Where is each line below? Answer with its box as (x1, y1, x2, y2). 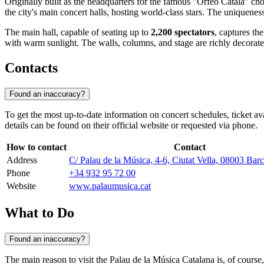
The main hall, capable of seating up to (5, 27, 151, 38)
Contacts (5, 60, 58, 76)
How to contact (6, 142, 67, 153)
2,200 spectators (151, 27, 214, 38)
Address (6, 155, 37, 166)
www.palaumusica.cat (69, 181, 151, 192)
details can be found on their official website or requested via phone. (5, 120, 258, 131)
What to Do (5, 204, 74, 220)
